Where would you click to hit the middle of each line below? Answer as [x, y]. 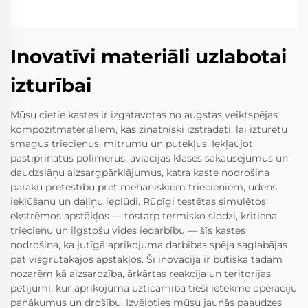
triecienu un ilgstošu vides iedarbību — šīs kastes [128, 231]
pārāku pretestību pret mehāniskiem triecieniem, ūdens [144, 187]
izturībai [51, 86]
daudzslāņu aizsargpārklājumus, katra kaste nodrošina [140, 173]
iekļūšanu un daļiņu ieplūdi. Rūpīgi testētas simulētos [138, 202]
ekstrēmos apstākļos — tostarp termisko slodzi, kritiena [144, 216]
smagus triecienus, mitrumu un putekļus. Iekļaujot [132, 144]
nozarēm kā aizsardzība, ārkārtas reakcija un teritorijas [141, 274]
